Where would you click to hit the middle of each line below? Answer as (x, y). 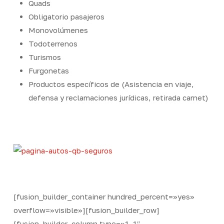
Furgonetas (48, 70)
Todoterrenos (53, 43)
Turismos (44, 57)
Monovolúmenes (58, 30)
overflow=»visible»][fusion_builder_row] (86, 210)
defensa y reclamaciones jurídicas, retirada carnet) (118, 97)
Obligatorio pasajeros (66, 16)
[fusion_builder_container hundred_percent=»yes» (104, 196)
